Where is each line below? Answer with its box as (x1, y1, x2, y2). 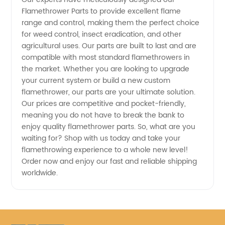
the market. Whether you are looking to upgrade (22, 63, 190, 75)
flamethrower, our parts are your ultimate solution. (22, 86, 196, 98)
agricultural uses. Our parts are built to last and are (22, 40, 197, 52)
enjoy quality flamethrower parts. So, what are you (22, 121, 196, 133)
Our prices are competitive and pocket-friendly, (22, 98, 186, 109)
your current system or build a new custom (22, 75, 171, 86)
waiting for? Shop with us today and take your (22, 133, 181, 144)
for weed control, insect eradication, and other (22, 29, 182, 40)
